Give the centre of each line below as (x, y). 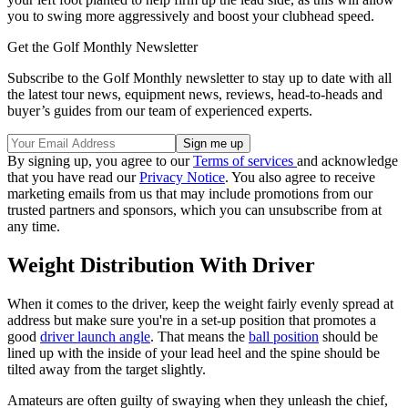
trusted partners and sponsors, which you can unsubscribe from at (194, 209)
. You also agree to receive (300, 177)
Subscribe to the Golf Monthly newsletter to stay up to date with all (199, 77)
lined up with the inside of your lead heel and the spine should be (194, 352)
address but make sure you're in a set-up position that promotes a (192, 320)
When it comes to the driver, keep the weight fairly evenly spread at (200, 303)
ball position (284, 336)
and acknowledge (347, 160)
